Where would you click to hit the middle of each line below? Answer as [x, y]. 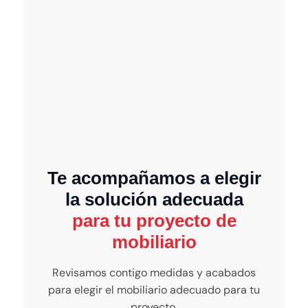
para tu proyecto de [154, 221]
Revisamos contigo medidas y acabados [154, 273]
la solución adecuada [154, 200]
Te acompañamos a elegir [154, 178]
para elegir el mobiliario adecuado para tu [154, 290]
